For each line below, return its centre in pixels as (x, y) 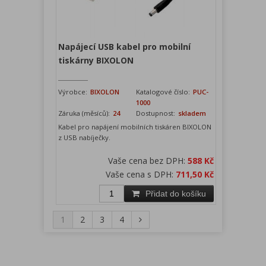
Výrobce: (74, 92)
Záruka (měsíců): (85, 113)
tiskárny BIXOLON (96, 61)
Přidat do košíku (176, 194)
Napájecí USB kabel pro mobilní (125, 47)
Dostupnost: (156, 113)
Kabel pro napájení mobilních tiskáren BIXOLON (135, 127)
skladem (191, 113)
